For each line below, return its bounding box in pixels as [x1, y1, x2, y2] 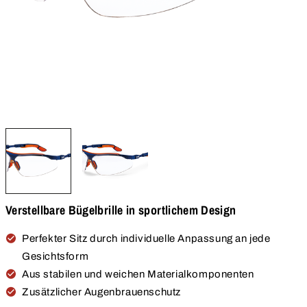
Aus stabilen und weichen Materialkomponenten [22, 269, 254, 280]
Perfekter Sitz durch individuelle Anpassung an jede [22, 233, 271, 245]
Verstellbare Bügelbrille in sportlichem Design [5, 201, 236, 219]
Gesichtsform [22, 251, 89, 262]
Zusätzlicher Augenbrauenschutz [22, 286, 181, 298]
